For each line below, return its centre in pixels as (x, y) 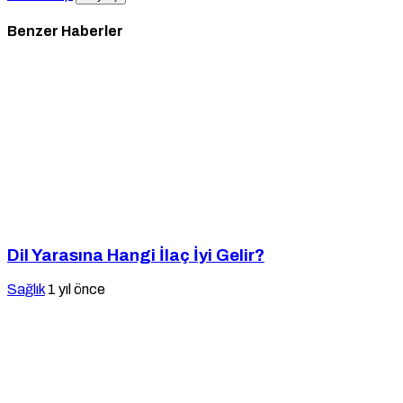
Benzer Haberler (65, 31)
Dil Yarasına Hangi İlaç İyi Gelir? (136, 255)
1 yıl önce (76, 289)
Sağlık (26, 289)
